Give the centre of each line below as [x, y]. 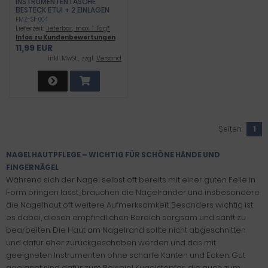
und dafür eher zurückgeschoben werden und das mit [111, 243]
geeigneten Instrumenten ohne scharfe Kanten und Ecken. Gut [126, 255]
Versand [109, 58]
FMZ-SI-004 [32, 19]
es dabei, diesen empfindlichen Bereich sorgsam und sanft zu [126, 217]
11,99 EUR [34, 48]
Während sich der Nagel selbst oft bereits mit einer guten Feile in [131, 180]
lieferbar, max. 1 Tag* [78, 28]
